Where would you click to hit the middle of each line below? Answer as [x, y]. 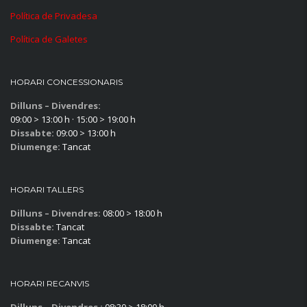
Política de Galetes [49, 39]
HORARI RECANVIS [50, 283]
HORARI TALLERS [47, 189]
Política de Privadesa [54, 16]
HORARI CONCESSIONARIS [66, 82]
